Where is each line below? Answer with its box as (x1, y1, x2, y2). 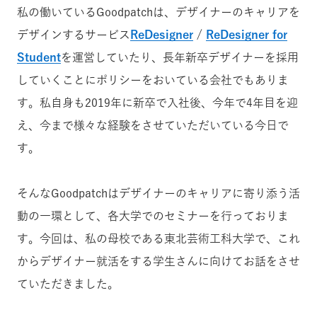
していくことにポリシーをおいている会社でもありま (17, 74, 289, 86)
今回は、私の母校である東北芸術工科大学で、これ (40, 233, 300, 244)
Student (17, 52, 61, 63)
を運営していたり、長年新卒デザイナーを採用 (61, 52, 299, 63)
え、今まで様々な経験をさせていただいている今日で (17, 120, 289, 131)
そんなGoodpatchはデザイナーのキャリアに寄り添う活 (17, 188, 300, 199)
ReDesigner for (206, 29, 287, 40)
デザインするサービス (17, 29, 130, 40)
